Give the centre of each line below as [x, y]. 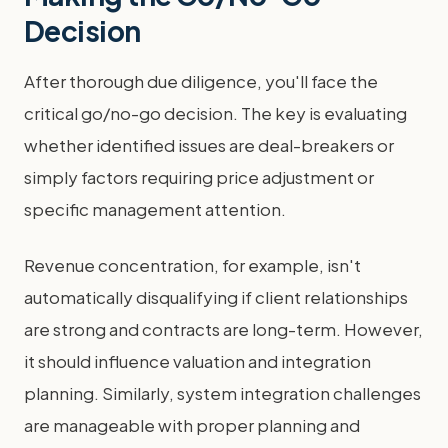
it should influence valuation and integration [197, 360]
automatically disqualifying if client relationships [216, 296]
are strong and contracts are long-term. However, [223, 328]
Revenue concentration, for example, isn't [192, 264]
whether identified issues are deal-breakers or [209, 144]
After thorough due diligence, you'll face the [201, 80]
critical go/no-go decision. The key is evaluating [215, 112]
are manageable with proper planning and [192, 424]
